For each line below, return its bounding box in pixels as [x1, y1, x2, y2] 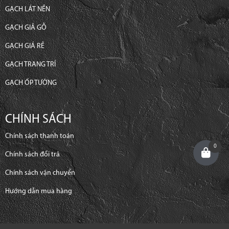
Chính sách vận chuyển [5, 169, 75, 177]
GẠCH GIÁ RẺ [5, 42, 44, 51]
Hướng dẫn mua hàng [5, 188, 72, 196]
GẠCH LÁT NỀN [5, 6, 50, 14]
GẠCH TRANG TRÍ [5, 61, 56, 69]
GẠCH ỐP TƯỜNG [5, 79, 57, 87]
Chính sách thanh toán [5, 132, 74, 141]
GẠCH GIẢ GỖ [5, 24, 47, 32]
